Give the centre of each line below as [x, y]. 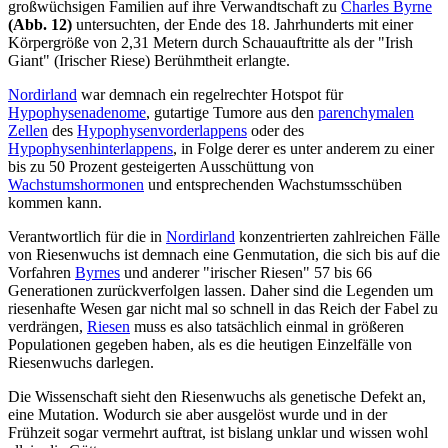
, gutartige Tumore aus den [232, 113]
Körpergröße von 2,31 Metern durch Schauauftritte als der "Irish [210, 43]
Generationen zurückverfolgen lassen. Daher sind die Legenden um [220, 291]
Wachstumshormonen [76, 185]
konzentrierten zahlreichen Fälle [337, 237]
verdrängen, [47, 327]
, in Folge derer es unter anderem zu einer [303, 149]
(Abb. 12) [40, 25]
